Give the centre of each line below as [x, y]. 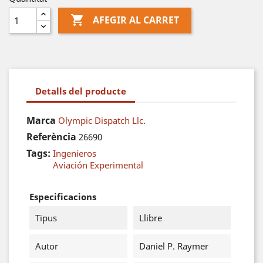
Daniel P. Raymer [173, 246]
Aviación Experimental [98, 165]
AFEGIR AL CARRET [136, 20]
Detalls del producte [81, 91]
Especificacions [63, 197]
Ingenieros [75, 153]
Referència [51, 137]
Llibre [150, 218]
